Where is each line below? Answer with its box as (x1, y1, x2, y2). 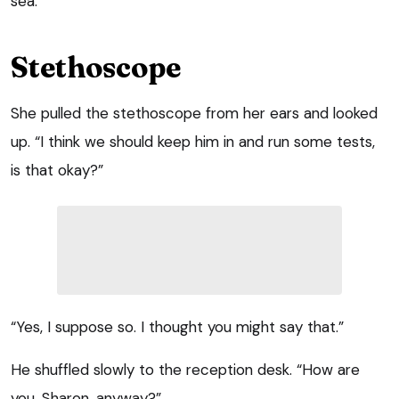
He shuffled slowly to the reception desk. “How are (11, 359, 360, 379)
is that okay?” (11, 159, 103, 180)
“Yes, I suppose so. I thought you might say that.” (11, 316, 344, 337)
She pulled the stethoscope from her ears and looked (11, 102, 378, 123)
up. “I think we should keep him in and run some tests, (11, 131, 375, 151)
